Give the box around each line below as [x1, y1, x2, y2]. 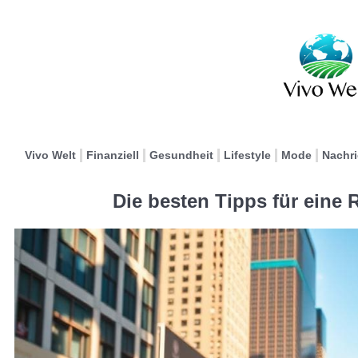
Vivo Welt [25, 149, 76, 161]
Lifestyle [224, 149, 271, 161]
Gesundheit [149, 149, 213, 161]
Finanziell [86, 149, 139, 161]
